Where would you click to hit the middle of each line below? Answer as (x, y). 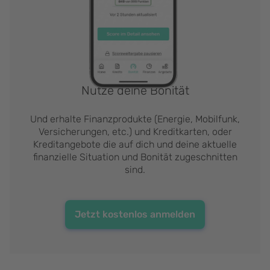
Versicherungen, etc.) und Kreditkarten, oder (135, 132)
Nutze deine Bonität (135, 91)
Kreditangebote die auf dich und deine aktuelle (135, 145)
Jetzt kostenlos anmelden (135, 215)
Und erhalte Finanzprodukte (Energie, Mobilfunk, (135, 119)
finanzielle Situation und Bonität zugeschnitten (135, 157)
